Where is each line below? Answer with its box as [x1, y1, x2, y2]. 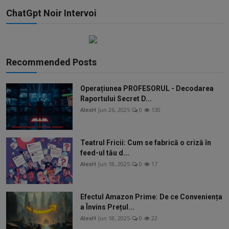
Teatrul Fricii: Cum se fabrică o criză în [80, 138, 211, 147]
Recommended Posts [6, 56, 97, 67]
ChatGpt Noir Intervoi [6, 7, 97, 18]
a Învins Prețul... [80, 202, 134, 211]
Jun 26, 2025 [98, 105, 130, 113]
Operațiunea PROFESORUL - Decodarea [80, 84, 214, 93]
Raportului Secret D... [80, 94, 152, 103]
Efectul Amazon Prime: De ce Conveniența [80, 192, 222, 201]
